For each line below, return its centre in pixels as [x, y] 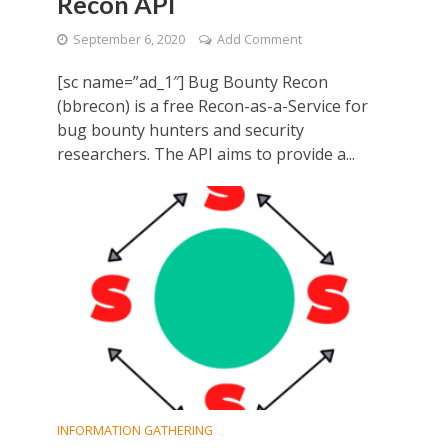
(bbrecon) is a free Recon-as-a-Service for [212, 106]
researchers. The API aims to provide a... [205, 154]
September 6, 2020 [128, 40]
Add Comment [259, 40]
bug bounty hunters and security [180, 130]
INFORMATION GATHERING [134, 430]
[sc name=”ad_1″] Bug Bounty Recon [192, 82]
